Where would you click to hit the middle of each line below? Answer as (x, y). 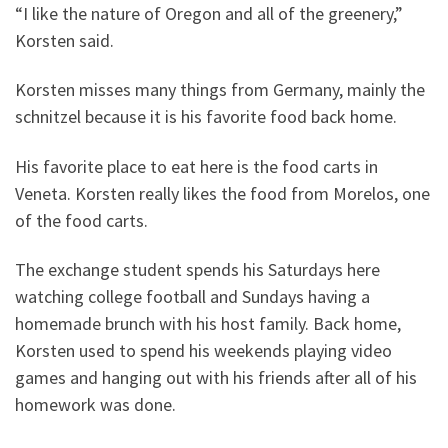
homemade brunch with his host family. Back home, (208, 324)
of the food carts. (81, 220)
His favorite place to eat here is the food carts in (196, 166)
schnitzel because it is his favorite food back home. (206, 117)
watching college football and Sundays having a (192, 297)
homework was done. (97, 405)
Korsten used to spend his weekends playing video (203, 351)
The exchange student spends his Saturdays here (197, 270)
